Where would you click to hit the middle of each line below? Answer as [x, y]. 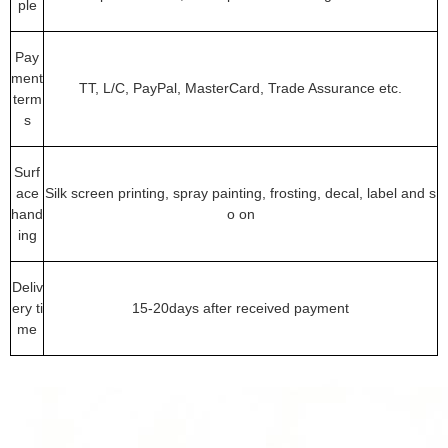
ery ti [27, 308]
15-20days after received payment [240, 308]
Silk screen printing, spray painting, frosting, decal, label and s [240, 193]
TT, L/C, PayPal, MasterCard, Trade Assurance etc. [240, 88]
